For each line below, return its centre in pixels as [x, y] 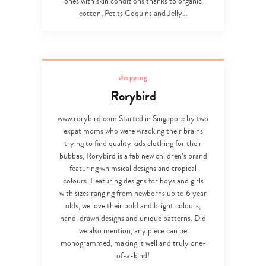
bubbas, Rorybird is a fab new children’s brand [133, 156]
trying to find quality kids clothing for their [133, 143]
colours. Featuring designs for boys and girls [133, 181]
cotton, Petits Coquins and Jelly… [133, 14]
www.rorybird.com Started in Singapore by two [133, 118]
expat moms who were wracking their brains [133, 131]
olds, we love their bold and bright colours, [133, 206]
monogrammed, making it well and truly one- [133, 243]
